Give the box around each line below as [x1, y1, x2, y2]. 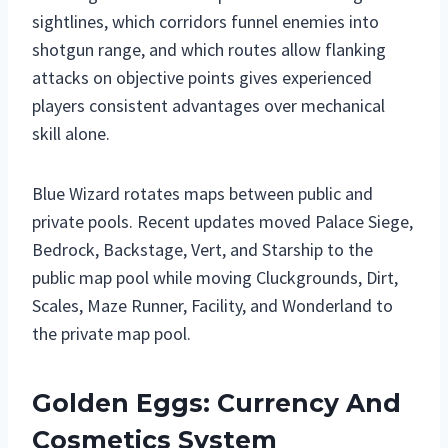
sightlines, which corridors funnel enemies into [32, 9, 379, 33]
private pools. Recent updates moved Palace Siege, [32, 209, 413, 233]
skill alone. [32, 121, 110, 145]
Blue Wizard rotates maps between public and [32, 181, 373, 205]
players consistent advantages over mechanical [32, 93, 385, 117]
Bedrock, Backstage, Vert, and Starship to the [32, 237, 373, 261]
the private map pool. [32, 321, 191, 345]
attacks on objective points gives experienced [32, 65, 372, 89]
